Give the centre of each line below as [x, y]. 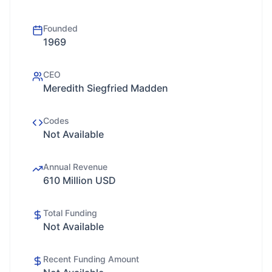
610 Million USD [80, 180]
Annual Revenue [75, 167]
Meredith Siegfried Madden [106, 88]
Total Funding [70, 213]
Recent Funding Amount [91, 259]
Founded [60, 28]
